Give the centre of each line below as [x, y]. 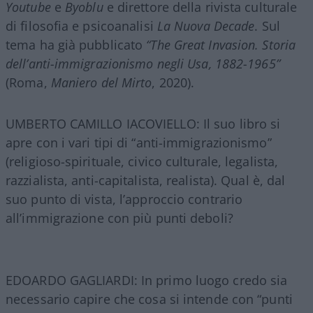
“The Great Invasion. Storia [221, 44]
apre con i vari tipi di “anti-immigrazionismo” [139, 142]
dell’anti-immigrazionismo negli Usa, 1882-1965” [143, 63]
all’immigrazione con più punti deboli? [119, 218]
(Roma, [28, 82]
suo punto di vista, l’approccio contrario [124, 199]
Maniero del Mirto [101, 82]
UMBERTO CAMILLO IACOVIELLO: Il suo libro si [143, 123]
